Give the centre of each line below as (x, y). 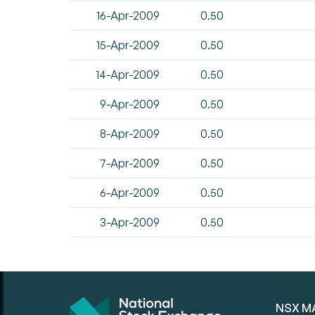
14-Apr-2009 (129, 75)
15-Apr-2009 (129, 45)
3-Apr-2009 (131, 222)
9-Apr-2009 (131, 104)
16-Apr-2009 (129, 15)
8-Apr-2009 (131, 134)
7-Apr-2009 (131, 163)
